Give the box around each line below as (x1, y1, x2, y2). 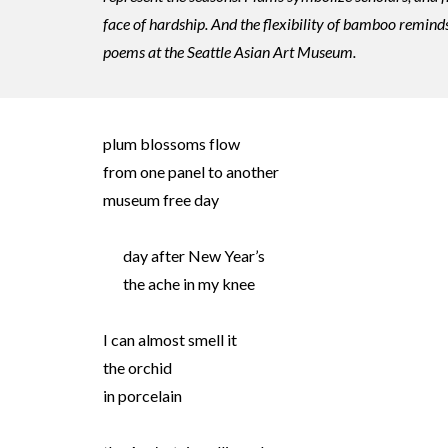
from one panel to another (102, 162, 279, 181)
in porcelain (102, 386, 182, 405)
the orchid (102, 358, 172, 377)
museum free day (102, 190, 219, 209)
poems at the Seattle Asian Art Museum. (102, 42, 356, 61)
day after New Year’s (122, 246, 265, 265)
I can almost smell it (102, 330, 237, 349)
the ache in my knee (122, 274, 255, 293)
